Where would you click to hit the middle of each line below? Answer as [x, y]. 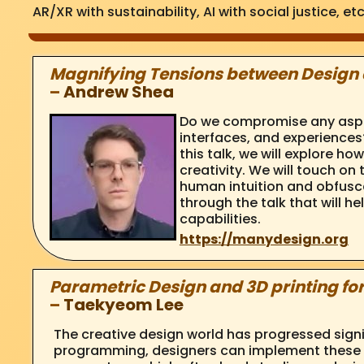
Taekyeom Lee [123, 304]
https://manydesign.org [264, 239]
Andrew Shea [118, 91]
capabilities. [220, 219]
